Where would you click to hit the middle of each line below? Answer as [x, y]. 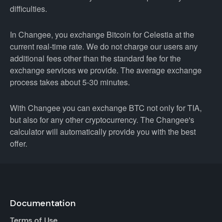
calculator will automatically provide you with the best [103, 132]
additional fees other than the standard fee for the [95, 58]
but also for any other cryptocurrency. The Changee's [102, 120]
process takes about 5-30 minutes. [70, 82]
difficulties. [28, 9]
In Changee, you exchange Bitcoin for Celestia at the [102, 34]
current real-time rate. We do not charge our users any [104, 46]
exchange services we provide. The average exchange [106, 70]
